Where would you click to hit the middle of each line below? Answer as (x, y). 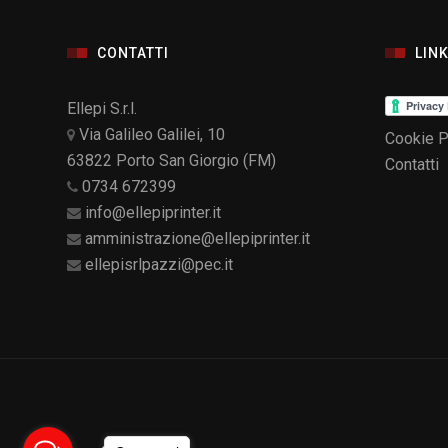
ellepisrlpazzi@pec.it (159, 265)
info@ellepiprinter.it (153, 213)
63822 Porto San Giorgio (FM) (172, 161)
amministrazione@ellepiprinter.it (198, 239)
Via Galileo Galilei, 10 (152, 135)
